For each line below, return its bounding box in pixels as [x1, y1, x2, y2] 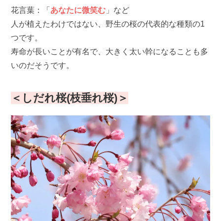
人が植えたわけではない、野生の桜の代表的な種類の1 [11, 20, 205, 29]
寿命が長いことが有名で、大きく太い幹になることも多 [11, 47, 209, 56]
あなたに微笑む [50, 6, 106, 15]
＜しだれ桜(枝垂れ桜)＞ [11, 91, 129, 104]
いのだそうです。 [11, 61, 74, 70]
